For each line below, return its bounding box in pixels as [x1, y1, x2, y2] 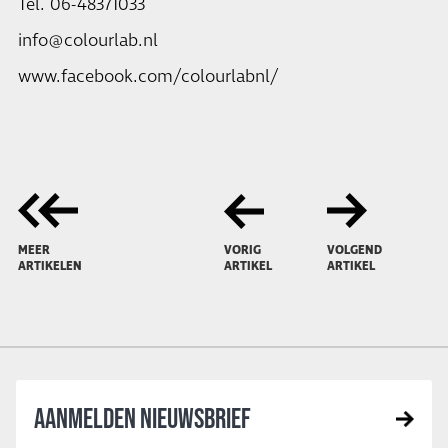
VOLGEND [327, 242, 382, 259]
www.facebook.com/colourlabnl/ [18, 65, 279, 89]
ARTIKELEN [18, 258, 82, 275]
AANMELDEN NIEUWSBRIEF [34, 402, 251, 434]
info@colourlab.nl [18, 29, 158, 53]
